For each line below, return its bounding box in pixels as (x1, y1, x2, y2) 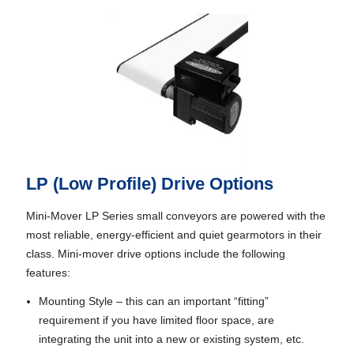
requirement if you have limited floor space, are (38, 314, 274, 326)
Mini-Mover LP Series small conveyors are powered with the (25, 209, 326, 222)
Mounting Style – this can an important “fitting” (38, 295, 269, 307)
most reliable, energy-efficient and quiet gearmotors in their (25, 228, 322, 241)
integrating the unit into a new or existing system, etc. (38, 333, 304, 345)
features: (25, 266, 70, 279)
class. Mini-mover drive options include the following (25, 247, 285, 260)
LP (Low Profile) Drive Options (25, 174, 273, 194)
